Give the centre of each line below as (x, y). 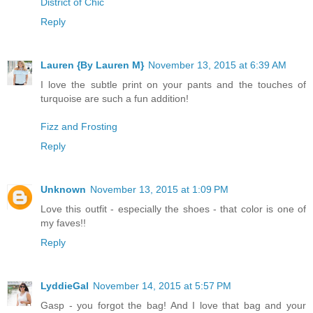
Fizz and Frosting (79, 126)
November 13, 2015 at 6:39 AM (217, 65)
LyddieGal (65, 285)
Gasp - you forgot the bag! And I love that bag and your (173, 305)
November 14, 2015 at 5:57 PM (162, 285)
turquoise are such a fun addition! (115, 98)
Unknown (63, 189)
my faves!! (63, 223)
